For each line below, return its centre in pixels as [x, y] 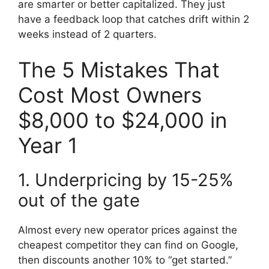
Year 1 [48, 146]
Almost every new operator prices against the [128, 230]
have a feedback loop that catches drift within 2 [134, 19]
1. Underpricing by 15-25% [126, 180]
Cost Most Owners [110, 95]
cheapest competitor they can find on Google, [128, 245]
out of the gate [79, 201]
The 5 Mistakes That [119, 70]
